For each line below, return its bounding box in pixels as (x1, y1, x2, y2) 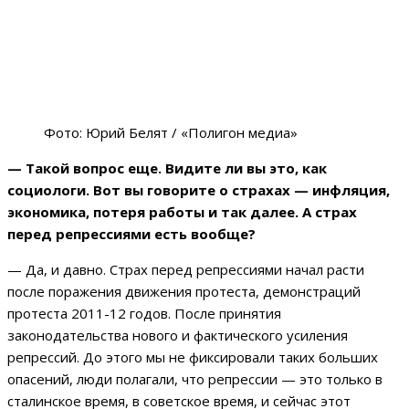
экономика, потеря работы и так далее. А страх (7, 203, 357, 222)
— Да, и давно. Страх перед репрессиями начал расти (7, 260, 364, 279)
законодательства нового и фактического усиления (7, 326, 348, 345)
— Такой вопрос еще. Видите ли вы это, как (7, 159, 327, 178)
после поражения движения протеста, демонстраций (7, 282, 361, 301)
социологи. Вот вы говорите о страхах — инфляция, (7, 181, 390, 200)
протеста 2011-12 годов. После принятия (7, 304, 281, 323)
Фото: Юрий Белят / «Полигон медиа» (44, 123, 298, 142)
